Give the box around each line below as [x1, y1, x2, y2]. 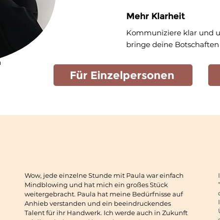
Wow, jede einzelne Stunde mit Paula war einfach [25, 171, 184, 179]
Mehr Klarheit [126, 11, 187, 21]
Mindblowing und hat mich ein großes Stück [25, 181, 168, 189]
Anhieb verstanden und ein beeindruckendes [25, 199, 171, 207]
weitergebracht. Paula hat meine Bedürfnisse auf [25, 190, 183, 198]
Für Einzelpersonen [69, 68, 174, 82]
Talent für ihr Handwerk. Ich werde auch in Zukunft [25, 209, 188, 217]
